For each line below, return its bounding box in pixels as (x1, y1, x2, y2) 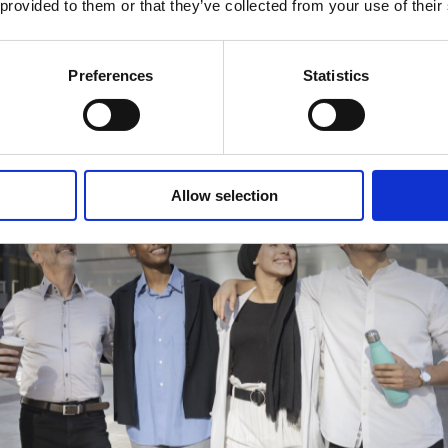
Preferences (68, 66, 154, 84)
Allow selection (170, 186, 278, 204)
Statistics (303, 66, 369, 84)
